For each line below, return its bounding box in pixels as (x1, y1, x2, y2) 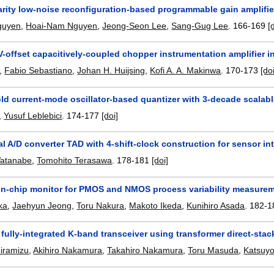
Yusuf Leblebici (4, 110, 62, 120)
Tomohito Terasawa (37, 155, 113, 166)
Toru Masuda (188, 245, 239, 256)
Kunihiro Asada (187, 200, 245, 210)
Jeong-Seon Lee (102, 20, 167, 31)
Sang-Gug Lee (171, 20, 229, 31)
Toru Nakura (76, 200, 125, 210)
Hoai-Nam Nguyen (26, 20, 98, 31)
